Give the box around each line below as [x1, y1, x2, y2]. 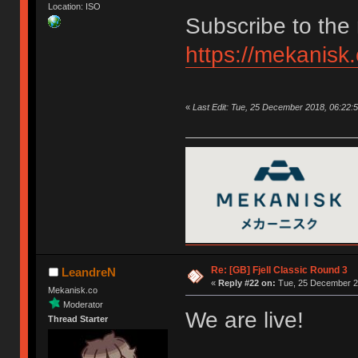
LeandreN [61, 265, 116, 279]
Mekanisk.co [48, 284, 98, 295]
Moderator [63, 299, 104, 309]
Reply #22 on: [217, 277, 276, 288]
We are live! [185, 307, 304, 332]
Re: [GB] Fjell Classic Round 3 [210, 264, 348, 276]
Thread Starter [48, 313, 109, 324]
